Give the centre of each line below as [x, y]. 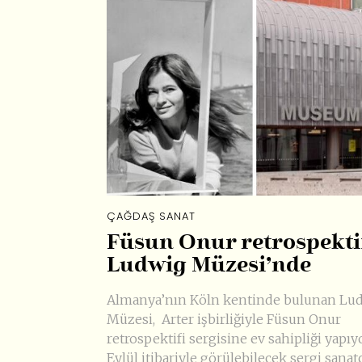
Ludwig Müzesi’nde [209, 266]
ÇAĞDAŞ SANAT [151, 216]
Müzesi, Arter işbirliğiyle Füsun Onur [224, 320]
